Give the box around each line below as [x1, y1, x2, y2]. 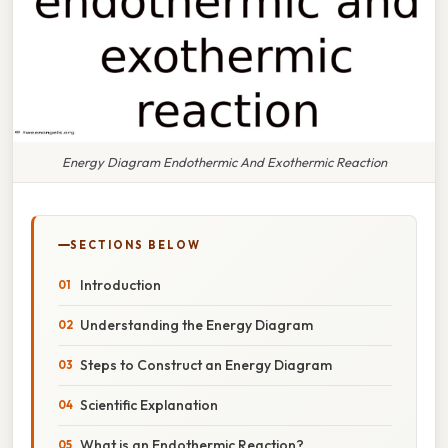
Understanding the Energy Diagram [80, 315, 313, 334]
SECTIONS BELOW [70, 237, 201, 252]
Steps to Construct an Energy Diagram [80, 355, 332, 374]
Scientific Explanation [80, 395, 218, 414]
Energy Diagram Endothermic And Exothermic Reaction [61, 153, 387, 170]
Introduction [80, 275, 161, 294]
